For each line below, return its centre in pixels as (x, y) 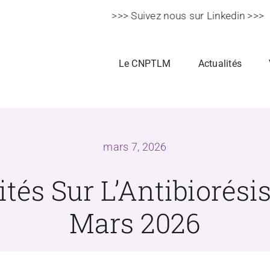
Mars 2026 (135, 222)
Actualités (220, 63)
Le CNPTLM (145, 63)
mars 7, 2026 (135, 146)
